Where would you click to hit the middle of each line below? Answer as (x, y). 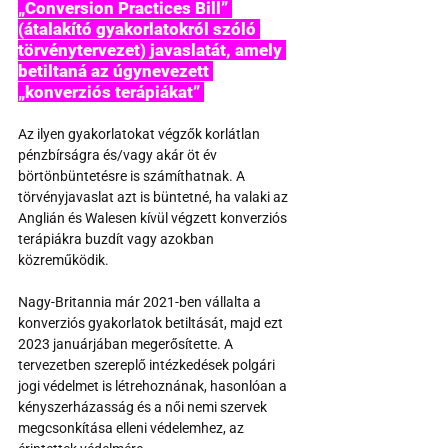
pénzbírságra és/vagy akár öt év (119, 155)
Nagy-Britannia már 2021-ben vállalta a (141, 302)
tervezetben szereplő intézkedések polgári (148, 365)
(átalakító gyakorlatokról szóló (139, 29)
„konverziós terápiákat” (111, 92)
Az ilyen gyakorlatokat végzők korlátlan (140, 134)
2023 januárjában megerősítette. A (127, 344)
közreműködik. (63, 260)
